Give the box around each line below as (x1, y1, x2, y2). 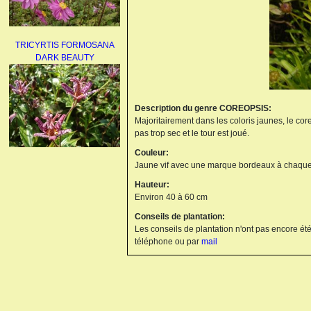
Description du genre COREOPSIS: (135, 103, 271, 113)
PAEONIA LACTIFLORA (20, 278, 109, 287)
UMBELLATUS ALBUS (22, 169, 107, 179)
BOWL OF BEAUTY (28, 290, 101, 300)
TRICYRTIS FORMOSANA (15, 36, 115, 46)
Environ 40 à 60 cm (135, 192, 208, 202)
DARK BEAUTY (35, 49, 94, 58)
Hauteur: (135, 179, 169, 190)
